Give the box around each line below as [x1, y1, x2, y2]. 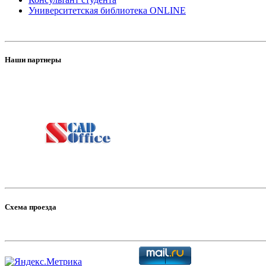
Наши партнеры [5, 55, 61, 65]
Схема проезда [5, 202, 56, 211]
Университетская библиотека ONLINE [28, 5, 186, 15]
